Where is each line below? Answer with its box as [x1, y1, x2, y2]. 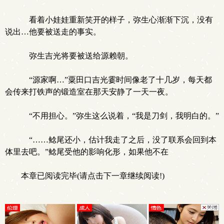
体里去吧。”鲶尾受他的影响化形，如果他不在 [5, 147, 168, 156]
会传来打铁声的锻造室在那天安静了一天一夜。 [5, 87, 173, 96]
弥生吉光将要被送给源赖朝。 [21, 51, 133, 60]
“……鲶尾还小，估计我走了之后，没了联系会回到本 [21, 135, 216, 144]
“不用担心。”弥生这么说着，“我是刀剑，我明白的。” [21, 111, 219, 120]
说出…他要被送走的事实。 [5, 27, 101, 36]
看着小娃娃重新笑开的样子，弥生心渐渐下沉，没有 [21, 15, 213, 24]
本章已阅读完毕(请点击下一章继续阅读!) [21, 171, 164, 180]
